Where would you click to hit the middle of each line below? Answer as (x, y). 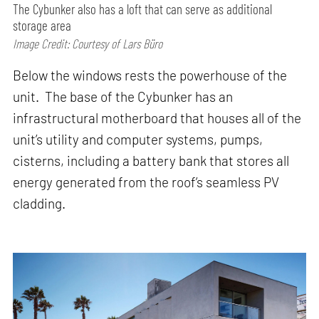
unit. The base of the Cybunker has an (123, 96)
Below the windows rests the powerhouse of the (150, 75)
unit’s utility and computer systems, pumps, (138, 139)
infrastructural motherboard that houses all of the (157, 117)
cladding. (40, 203)
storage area (42, 26)
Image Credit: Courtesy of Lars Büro (88, 44)
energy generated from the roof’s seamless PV (146, 182)
